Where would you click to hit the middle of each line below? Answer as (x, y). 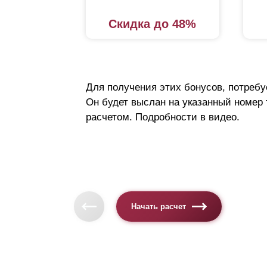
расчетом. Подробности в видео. (163, 117)
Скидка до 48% (153, 24)
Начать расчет (159, 207)
